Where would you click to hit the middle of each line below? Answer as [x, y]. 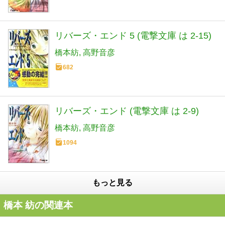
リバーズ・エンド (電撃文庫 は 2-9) [127, 111]
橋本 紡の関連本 [38, 205]
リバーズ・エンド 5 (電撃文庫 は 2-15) [133, 36]
